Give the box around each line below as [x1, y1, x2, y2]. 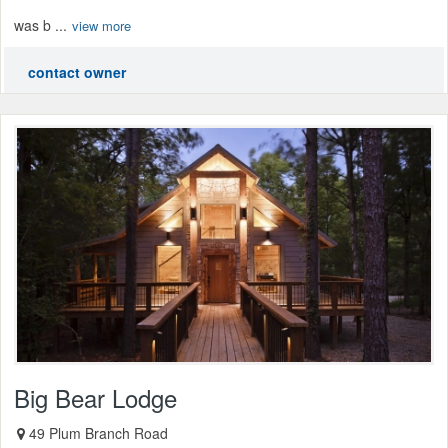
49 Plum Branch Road [29, 422, 168, 443]
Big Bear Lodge [14, 379, 177, 415]
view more [72, 16, 131, 36]
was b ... [14, 15, 67, 36]
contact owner [28, 62, 126, 83]
